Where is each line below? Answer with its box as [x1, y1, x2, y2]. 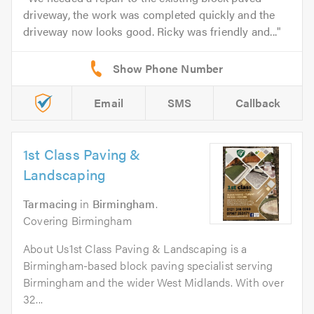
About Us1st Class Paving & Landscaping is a [23, 240, 247, 257]
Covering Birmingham [23, 212, 132, 228]
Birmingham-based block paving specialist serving [23, 257, 273, 273]
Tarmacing [23, 195, 77, 212]
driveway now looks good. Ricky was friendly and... [23, 22, 278, 39]
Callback [235, 94, 281, 111]
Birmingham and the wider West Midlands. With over [23, 273, 284, 290]
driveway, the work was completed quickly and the [23, 6, 275, 22]
